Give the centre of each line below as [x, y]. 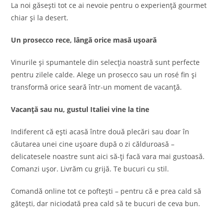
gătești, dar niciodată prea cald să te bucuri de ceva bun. [106, 203]
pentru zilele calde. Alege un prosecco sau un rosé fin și [104, 75]
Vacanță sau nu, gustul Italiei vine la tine [80, 109]
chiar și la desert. [40, 18]
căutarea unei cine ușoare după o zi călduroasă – [93, 144]
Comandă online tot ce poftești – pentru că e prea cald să [106, 191]
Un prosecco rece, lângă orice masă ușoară [84, 40]
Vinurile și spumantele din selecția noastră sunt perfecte [106, 62]
